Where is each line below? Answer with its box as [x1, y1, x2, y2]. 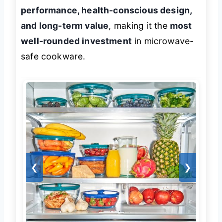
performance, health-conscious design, [21, 4, 192, 15]
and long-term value [21, 20, 109, 31]
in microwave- [131, 35, 194, 46]
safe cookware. [21, 51, 86, 61]
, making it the [109, 20, 170, 31]
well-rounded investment [21, 35, 132, 46]
